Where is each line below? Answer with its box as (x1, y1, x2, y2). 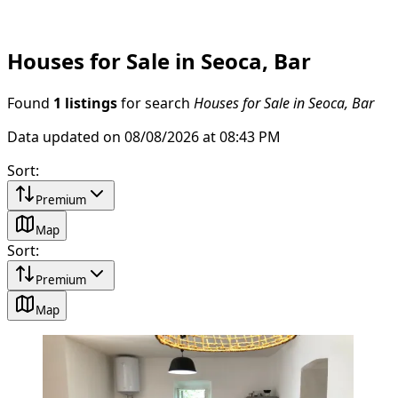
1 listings (53, 95, 117, 110)
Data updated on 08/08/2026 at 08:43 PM (7, 129, 281, 144)
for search (117, 95, 194, 110)
